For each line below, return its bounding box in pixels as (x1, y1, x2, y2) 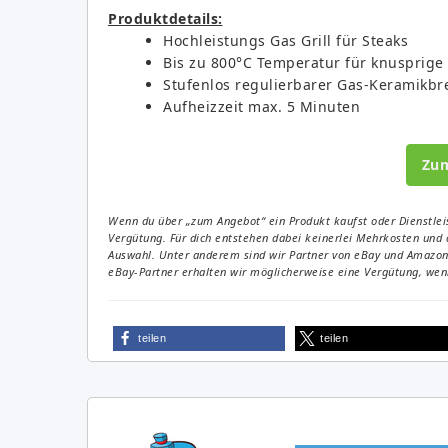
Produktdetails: (108, 8, 223, 28)
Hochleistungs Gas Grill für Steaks (163, 30, 408, 50)
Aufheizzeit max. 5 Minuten (163, 96, 360, 116)
